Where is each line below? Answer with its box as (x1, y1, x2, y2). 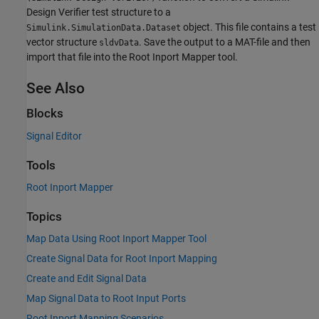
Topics (26, 210, 62, 224)
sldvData (99, 38, 139, 48)
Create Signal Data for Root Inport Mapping (26, 253, 217, 265)
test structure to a (90, 6, 171, 19)
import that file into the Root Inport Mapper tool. (26, 51, 238, 63)
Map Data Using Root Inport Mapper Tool (26, 233, 206, 245)
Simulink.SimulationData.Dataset (26, 23, 181, 33)
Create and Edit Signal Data (26, 273, 147, 285)
